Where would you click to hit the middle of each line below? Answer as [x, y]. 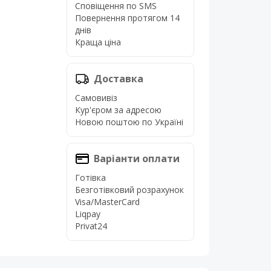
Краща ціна [98, 42]
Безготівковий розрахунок [129, 190]
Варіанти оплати [136, 158]
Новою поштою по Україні [129, 122]
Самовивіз [96, 98]
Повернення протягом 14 [127, 18]
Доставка [118, 79]
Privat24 [91, 226]
